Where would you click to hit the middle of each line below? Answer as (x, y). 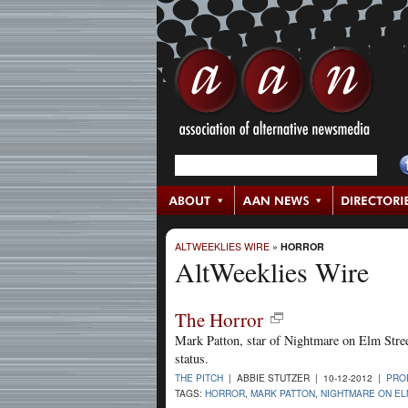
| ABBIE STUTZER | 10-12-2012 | (305, 377)
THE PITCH (199, 377)
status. (192, 358)
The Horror (219, 319)
